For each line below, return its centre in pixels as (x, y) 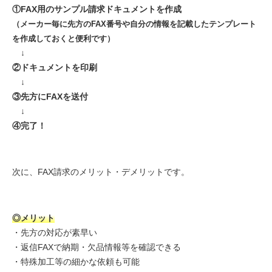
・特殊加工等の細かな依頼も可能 (76, 261)
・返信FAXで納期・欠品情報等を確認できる (97, 247)
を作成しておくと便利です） (63, 38)
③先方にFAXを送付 (50, 96)
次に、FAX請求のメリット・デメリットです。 (101, 172)
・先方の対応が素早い (55, 232)
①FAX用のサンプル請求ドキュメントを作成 (97, 9)
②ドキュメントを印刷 (55, 67)
